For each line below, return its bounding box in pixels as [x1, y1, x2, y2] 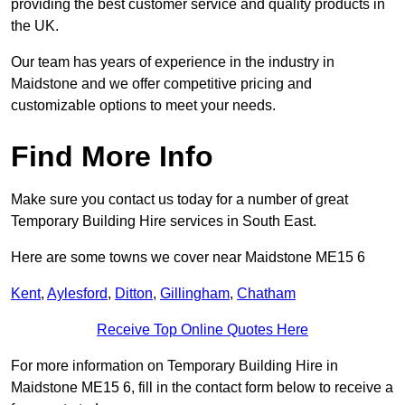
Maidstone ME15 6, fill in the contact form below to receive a [11, 380, 393, 396]
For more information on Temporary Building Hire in [11, 358, 338, 374]
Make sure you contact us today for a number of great [11, 192, 348, 208]
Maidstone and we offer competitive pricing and [11, 76, 312, 92]
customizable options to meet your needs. [11, 98, 276, 114]
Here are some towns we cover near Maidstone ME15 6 [11, 250, 365, 266]
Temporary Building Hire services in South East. [11, 213, 316, 230]
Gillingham [160, 286, 230, 302]
